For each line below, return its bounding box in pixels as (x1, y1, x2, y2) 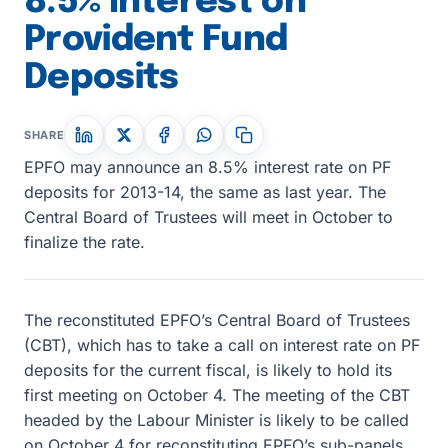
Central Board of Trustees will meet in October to (24, 207, 393, 227)
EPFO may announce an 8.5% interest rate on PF (24, 157, 391, 177)
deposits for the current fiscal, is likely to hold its (24, 360, 392, 380)
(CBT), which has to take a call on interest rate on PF (24, 335, 420, 355)
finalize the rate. (24, 232, 145, 252)
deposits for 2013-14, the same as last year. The (24, 182, 386, 202)
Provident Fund (24, 22, 288, 58)
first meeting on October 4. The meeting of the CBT (24, 385, 410, 405)
